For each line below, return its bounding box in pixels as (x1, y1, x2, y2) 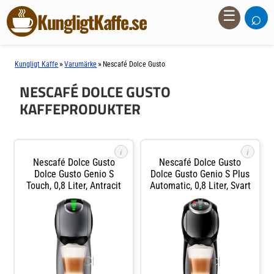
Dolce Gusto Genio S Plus (150, 168, 250, 180)
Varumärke (64, 60, 97, 68)
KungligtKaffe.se (37, 8, 147, 35)
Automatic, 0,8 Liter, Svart (149, 179, 251, 191)
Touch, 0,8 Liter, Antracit (26, 179, 122, 191)
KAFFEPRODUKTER (20, 98, 141, 120)
